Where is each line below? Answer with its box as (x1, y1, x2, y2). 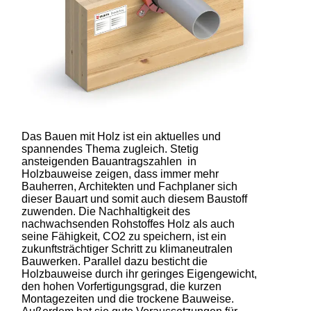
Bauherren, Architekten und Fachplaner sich (22, 180, 238, 192)
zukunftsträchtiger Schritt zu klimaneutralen (22, 242, 233, 255)
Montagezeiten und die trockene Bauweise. (22, 292, 235, 305)
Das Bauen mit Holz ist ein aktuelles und (22, 130, 221, 142)
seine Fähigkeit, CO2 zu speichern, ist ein (22, 230, 227, 242)
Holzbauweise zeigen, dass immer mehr (22, 167, 219, 180)
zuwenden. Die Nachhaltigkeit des (22, 205, 191, 217)
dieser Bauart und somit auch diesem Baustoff (22, 192, 248, 205)
